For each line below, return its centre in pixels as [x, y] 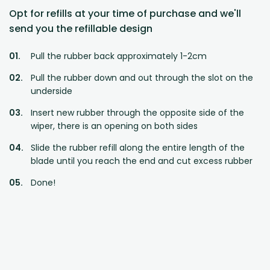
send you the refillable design [81, 28]
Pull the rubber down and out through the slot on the [142, 77]
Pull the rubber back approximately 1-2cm [119, 56]
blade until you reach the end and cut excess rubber [142, 161]
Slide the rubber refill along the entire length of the [138, 147]
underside [52, 91]
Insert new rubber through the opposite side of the [137, 112]
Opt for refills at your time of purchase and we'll [125, 13]
